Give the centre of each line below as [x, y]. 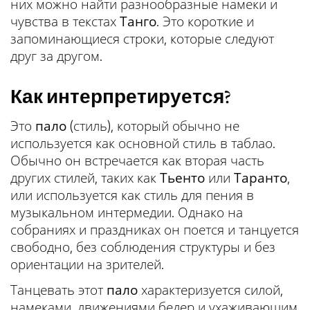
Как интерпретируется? [121, 96]
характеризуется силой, [210, 290]
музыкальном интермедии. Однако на [127, 212]
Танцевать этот [58, 290]
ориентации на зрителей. [87, 264]
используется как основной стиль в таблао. [143, 143]
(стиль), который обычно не [153, 126]
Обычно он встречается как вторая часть [137, 160]
